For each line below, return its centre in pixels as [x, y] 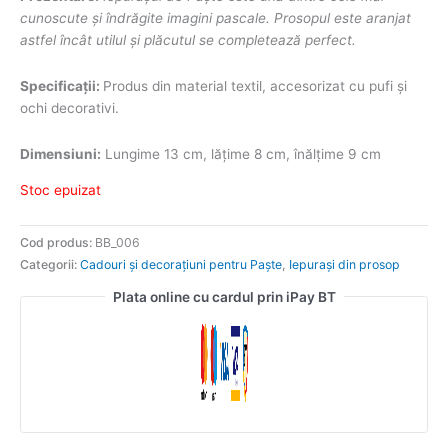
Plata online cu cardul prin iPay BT [224, 296]
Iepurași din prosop [344, 264]
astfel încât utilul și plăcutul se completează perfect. [188, 40]
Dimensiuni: [60, 154]
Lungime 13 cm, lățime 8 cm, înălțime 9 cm [241, 154]
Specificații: [61, 86]
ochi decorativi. [69, 108]
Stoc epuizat [60, 189]
